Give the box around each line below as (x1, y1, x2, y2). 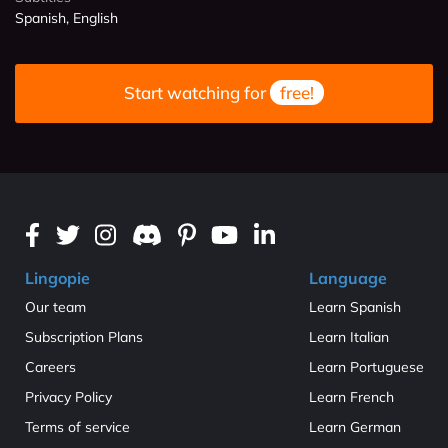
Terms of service (25, 417, 130, 436)
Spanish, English (15, 8, 118, 27)
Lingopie (25, 267, 90, 288)
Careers (25, 357, 76, 376)
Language (309, 267, 387, 288)
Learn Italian (309, 327, 389, 346)
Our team (25, 297, 86, 316)
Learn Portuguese (309, 357, 424, 376)
